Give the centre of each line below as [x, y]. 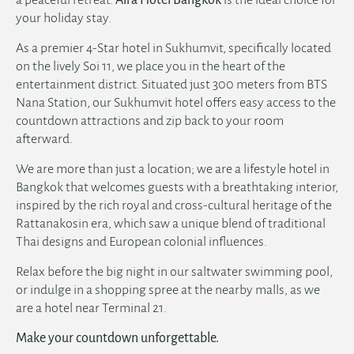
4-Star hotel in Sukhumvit [154, 48]
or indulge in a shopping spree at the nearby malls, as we [168, 290]
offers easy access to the [269, 102]
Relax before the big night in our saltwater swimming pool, [174, 271]
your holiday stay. [64, 18]
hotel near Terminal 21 [104, 308]
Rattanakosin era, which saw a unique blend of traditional [171, 223]
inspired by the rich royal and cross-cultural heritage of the [174, 205]
